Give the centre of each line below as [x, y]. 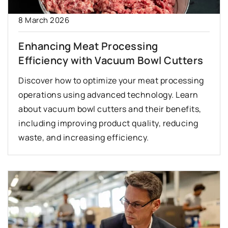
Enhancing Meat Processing [88, 46]
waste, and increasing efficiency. [84, 138]
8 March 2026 [44, 20]
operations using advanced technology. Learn [108, 95]
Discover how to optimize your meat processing [111, 81]
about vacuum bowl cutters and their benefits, [110, 109]
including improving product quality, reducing [108, 123]
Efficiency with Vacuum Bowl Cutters [111, 61]
